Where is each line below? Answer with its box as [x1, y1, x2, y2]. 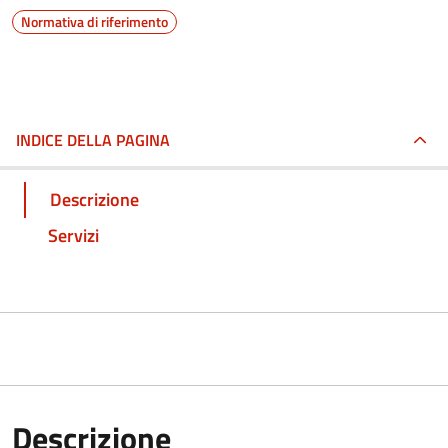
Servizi [48, 221, 99, 249]
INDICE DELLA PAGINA [16, 128, 170, 152]
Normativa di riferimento [21, 11, 168, 32]
